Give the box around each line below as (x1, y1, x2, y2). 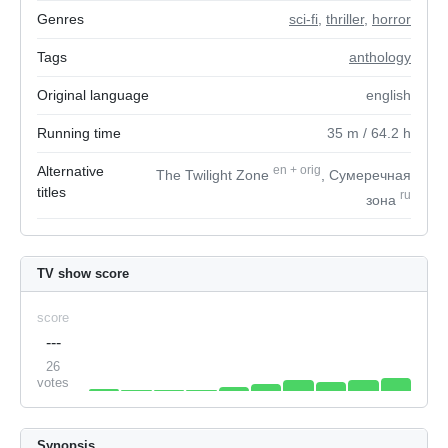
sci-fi (289, 11, 318, 27)
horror (372, 11, 411, 27)
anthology (349, 49, 411, 65)
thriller (326, 11, 364, 27)
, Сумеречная (321, 166, 411, 183)
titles (37, 184, 66, 200)
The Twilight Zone (156, 166, 273, 183)
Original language (37, 87, 149, 103)
